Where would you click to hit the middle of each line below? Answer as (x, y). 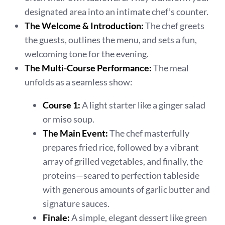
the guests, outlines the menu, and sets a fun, (111, 40)
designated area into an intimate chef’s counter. (117, 12)
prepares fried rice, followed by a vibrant (121, 147)
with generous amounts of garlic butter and (127, 189)
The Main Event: (76, 133)
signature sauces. (76, 203)
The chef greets (174, 26)
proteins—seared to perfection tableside (121, 175)
